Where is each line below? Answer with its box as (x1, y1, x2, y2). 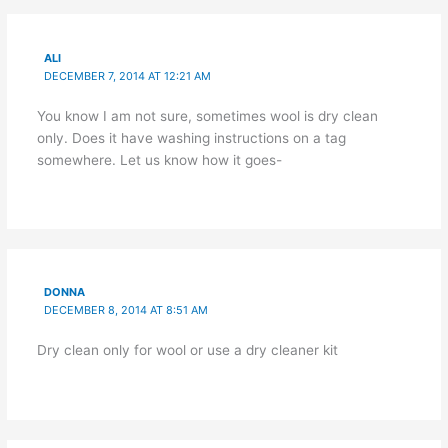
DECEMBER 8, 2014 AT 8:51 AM (44, 303, 209, 318)
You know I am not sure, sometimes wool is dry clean (36, 107, 378, 124)
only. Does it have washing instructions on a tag (36, 129, 346, 146)
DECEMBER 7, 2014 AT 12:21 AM (44, 68, 212, 83)
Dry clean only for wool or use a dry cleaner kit (36, 342, 338, 359)
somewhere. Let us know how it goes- (36, 151, 282, 168)
